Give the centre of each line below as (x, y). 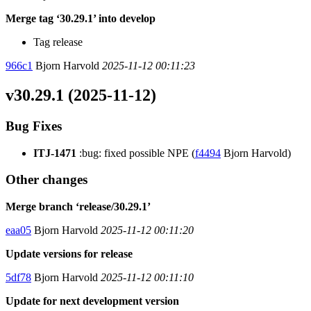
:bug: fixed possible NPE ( (136, 153)
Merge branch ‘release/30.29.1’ (78, 206)
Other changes (47, 180)
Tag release (58, 42)
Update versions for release (69, 253)
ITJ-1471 (55, 153)
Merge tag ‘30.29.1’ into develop (81, 18)
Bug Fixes (34, 126)
